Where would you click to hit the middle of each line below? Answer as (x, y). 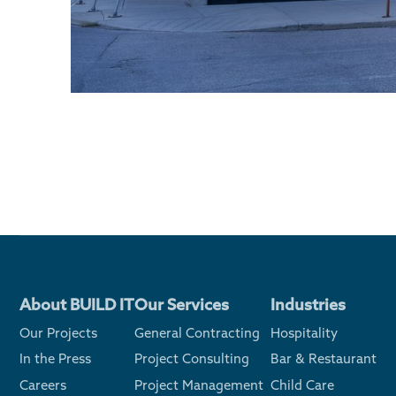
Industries (308, 304)
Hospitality (304, 332)
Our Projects (58, 332)
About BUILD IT (77, 304)
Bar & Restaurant (324, 358)
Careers (43, 385)
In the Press (55, 358)
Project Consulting (192, 358)
